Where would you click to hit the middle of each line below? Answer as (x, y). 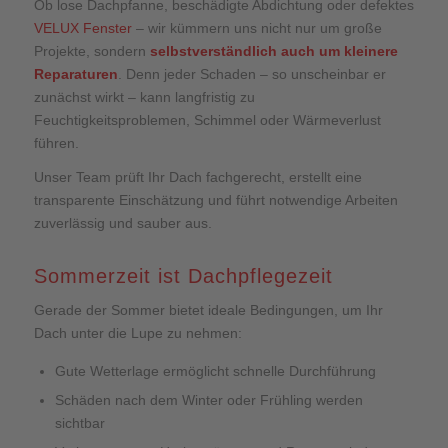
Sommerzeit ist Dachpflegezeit (183, 276)
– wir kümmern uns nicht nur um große (256, 27)
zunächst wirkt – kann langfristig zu (144, 96)
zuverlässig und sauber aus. (122, 223)
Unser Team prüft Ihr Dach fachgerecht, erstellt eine (197, 177)
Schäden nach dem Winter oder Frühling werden (208, 400)
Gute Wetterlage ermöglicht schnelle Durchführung (215, 371)
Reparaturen (75, 73)
